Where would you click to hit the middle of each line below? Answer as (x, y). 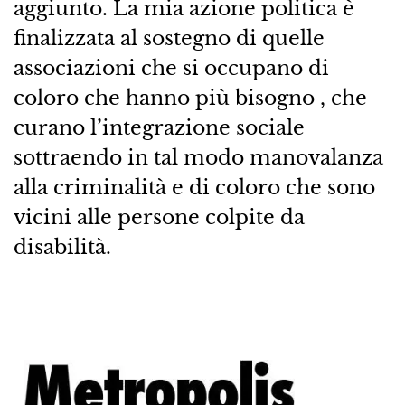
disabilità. (62, 247)
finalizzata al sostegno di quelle (169, 38)
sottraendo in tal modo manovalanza (198, 158)
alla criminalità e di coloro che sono (194, 188)
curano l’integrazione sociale (159, 128)
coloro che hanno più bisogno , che (190, 98)
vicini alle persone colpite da (159, 217)
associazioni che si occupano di (171, 68)
